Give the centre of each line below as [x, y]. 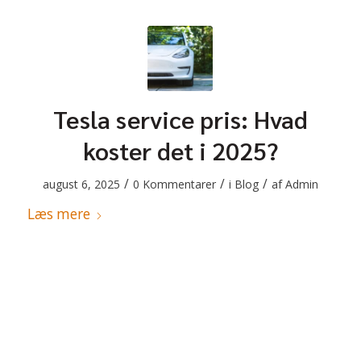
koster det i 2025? [180, 150]
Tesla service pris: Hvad [180, 119]
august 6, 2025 [81, 184]
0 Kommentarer [174, 184]
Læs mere [58, 214]
